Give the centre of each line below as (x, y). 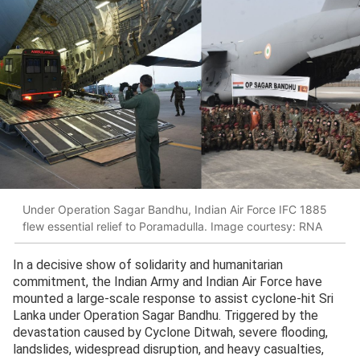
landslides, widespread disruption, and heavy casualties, (168, 350)
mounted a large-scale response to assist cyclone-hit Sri (173, 299)
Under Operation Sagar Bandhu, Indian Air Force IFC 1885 (175, 209)
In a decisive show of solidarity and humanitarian (148, 265)
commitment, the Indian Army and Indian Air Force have (168, 282)
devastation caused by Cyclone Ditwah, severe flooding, (170, 333)
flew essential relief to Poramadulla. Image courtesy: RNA (172, 226)
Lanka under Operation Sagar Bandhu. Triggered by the (166, 316)
